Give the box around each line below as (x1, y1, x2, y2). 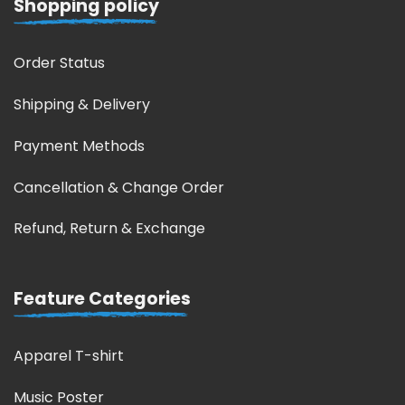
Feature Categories (14, 287, 191, 312)
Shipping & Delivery (14, 94, 150, 115)
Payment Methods (14, 135, 145, 156)
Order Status (14, 52, 105, 74)
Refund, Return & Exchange (14, 218, 205, 240)
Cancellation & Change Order (14, 176, 224, 198)
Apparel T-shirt (14, 345, 124, 367)
